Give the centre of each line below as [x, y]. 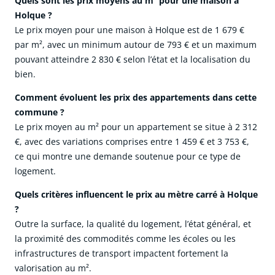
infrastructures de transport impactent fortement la [122, 254]
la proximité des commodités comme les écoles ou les [125, 239]
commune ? [40, 112]
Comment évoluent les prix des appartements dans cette [136, 98]
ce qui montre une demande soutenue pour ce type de [128, 157]
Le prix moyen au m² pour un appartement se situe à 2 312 [136, 127]
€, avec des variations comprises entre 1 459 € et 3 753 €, [132, 142]
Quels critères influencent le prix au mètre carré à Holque [136, 195]
